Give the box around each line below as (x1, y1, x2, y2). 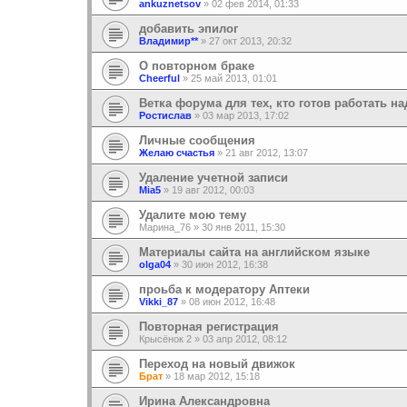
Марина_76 (139, 221, 191, 233)
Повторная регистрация (139, 319, 279, 333)
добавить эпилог (139, 21, 238, 35)
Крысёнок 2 (139, 333, 192, 344)
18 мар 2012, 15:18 (174, 370, 260, 382)
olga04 (139, 258, 171, 270)
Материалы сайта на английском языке (139, 244, 370, 259)
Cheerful (139, 72, 180, 84)
